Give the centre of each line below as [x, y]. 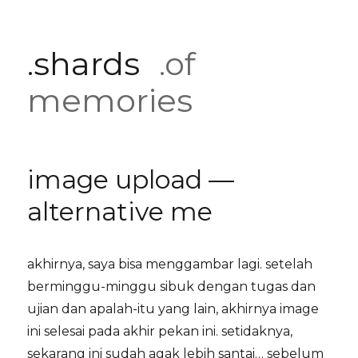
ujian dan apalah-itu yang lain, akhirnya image [173, 309]
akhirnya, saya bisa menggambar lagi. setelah [170, 264]
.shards [84, 64]
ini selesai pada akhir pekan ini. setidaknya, [160, 331]
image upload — [131, 179]
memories [110, 100]
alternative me [120, 211]
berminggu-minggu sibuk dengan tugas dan [172, 286]
